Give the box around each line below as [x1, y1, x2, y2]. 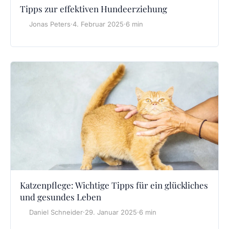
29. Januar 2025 [85, 208, 137, 216]
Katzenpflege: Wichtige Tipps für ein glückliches [20, 179, 208, 191]
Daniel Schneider [29, 208, 83, 216]
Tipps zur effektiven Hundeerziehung [20, 3, 167, 14]
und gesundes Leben [20, 191, 101, 202]
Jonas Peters [29, 19, 71, 28]
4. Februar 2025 [73, 19, 124, 28]
